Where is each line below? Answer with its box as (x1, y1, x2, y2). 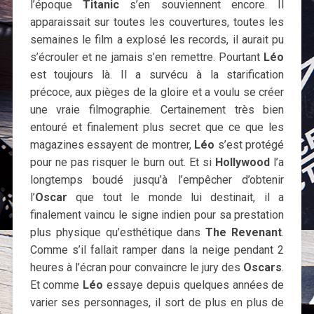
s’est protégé (214, 138, 285, 152)
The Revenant (205, 226, 282, 240)
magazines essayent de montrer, (29, 138, 195, 152)
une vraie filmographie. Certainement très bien (29, 103, 285, 117)
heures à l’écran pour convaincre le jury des (29, 261, 244, 275)
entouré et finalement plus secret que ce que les (29, 121, 285, 135)
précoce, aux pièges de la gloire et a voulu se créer (29, 86, 285, 100)
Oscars (243, 261, 282, 275)
